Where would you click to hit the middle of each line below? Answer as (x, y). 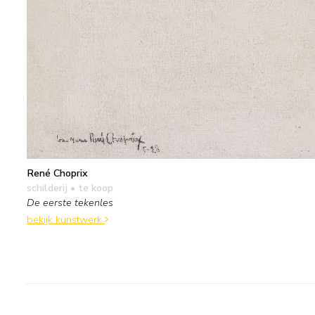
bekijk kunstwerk (66, 220)
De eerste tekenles (70, 202)
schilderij (47, 187)
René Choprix (57, 173)
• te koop (90, 187)
